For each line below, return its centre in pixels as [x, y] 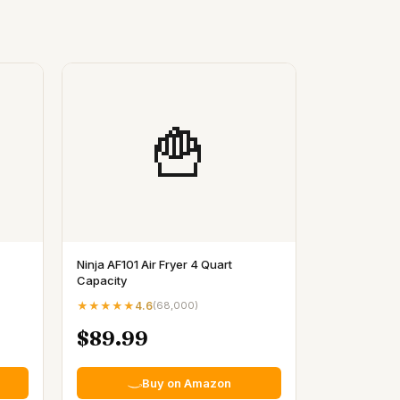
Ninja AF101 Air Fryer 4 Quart [154, 264]
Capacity [102, 280]
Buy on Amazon [186, 383]
